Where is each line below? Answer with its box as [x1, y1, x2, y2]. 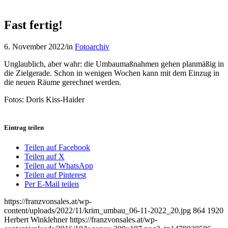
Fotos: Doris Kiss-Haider [4, 95, 84, 104]
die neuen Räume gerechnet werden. [4, 77, 121, 87]
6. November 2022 [4, 42, 65, 51]
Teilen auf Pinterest [24, 170, 86, 180]
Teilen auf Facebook [24, 143, 90, 152]
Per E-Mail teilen [24, 180, 79, 189]
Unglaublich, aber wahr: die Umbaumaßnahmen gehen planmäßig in [4, 59, 224, 68]
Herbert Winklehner [4, 215, 68, 224]
